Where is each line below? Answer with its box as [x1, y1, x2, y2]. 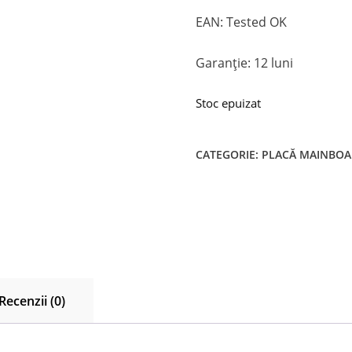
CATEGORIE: [196, 146, 262, 162]
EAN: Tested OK [196, 13, 288, 31]
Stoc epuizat [196, 94, 262, 111]
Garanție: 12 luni [196, 53, 294, 71]
